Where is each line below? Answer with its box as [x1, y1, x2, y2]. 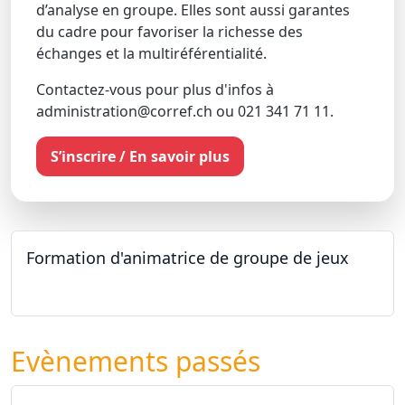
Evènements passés [11, 343, 260, 381]
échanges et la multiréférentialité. [36, 43, 267, 63]
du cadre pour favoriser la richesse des [36, 22, 303, 42]
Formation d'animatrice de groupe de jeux [26, 247, 349, 268]
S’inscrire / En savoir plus [51, 146, 230, 166]
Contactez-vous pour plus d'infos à [36, 80, 274, 99]
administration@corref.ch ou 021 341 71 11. [36, 101, 334, 121]
